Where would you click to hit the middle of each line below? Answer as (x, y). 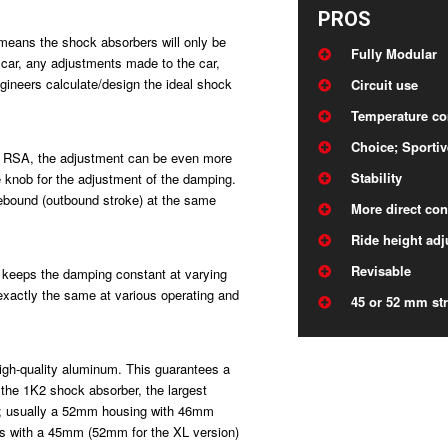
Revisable (381, 271)
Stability (377, 178)
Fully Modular (394, 54)
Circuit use (385, 85)
